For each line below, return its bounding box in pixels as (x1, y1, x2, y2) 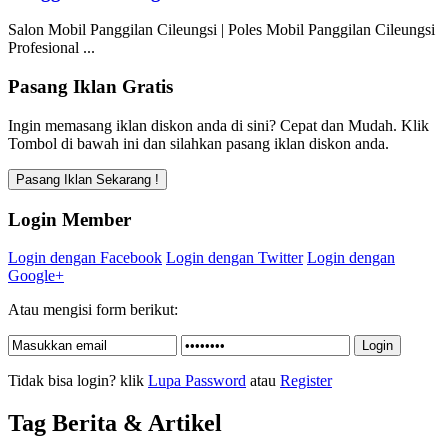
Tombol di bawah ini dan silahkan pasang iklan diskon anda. (8, 134, 389, 152)
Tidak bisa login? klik (8, 372, 148, 390)
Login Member (8, 208, 131, 230)
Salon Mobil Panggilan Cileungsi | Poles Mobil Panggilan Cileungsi (8, 21, 435, 39)
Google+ (8, 267, 64, 285)
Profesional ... (8, 39, 95, 57)
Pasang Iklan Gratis (8, 76, 173, 98)
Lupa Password (148, 372, 246, 390)
